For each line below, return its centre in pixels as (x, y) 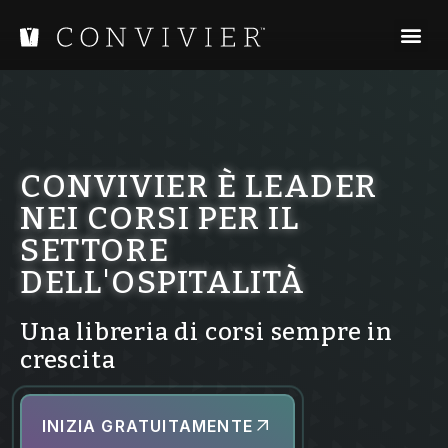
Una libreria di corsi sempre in (206, 332)
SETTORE (95, 250)
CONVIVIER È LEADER (199, 186)
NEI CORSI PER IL (160, 218)
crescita (68, 360)
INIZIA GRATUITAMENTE (147, 426)
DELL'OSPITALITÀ (163, 282)
